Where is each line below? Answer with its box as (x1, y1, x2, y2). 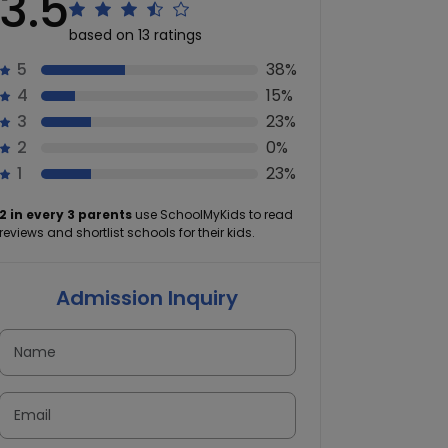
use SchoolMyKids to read (131, 206, 293, 223)
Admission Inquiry (56, 284, 239, 312)
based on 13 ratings (68, 25, 202, 45)
